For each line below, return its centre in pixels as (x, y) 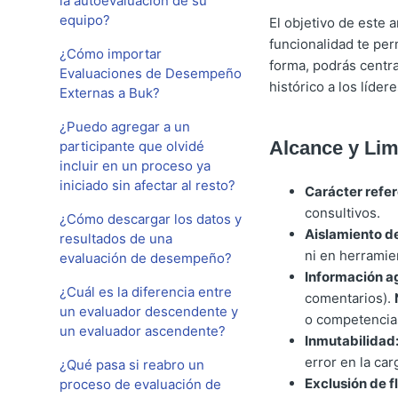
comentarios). (349, 298)
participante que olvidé (132, 146)
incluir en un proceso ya (135, 166)
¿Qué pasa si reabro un (132, 365)
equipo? (85, 20)
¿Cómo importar (111, 54)
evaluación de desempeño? (146, 258)
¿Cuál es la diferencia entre (146, 292)
